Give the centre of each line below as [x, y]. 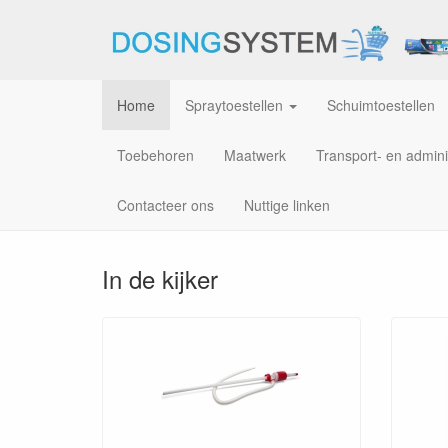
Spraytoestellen [234, 105]
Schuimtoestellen [381, 105]
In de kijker [160, 278]
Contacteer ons [165, 205]
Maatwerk [255, 155]
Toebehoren [155, 155]
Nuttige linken [287, 205]
